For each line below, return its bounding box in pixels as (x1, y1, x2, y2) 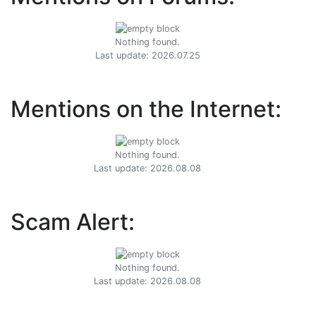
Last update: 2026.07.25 (95, 50, 200, 61)
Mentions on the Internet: (11, 95, 281, 123)
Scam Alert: (11, 208, 135, 236)
